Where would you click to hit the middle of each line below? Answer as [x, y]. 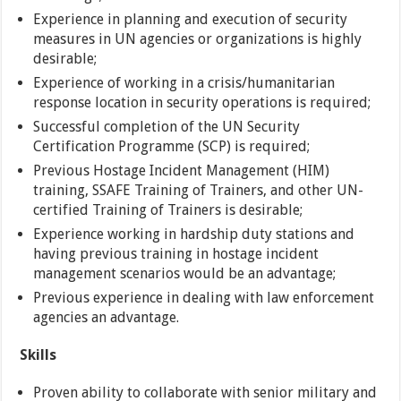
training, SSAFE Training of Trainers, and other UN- [199, 191]
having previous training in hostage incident [176, 254]
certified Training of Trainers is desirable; [168, 210]
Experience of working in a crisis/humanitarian [184, 83]
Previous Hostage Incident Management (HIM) [182, 171]
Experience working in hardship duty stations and [194, 235]
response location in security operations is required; [202, 103]
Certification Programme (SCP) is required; [172, 147]
